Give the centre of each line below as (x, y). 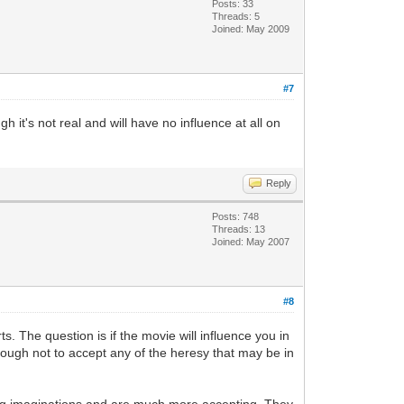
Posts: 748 (236, 216)
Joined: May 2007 (251, 242)
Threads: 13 (239, 229)
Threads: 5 (236, 16)
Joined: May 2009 (251, 29)
